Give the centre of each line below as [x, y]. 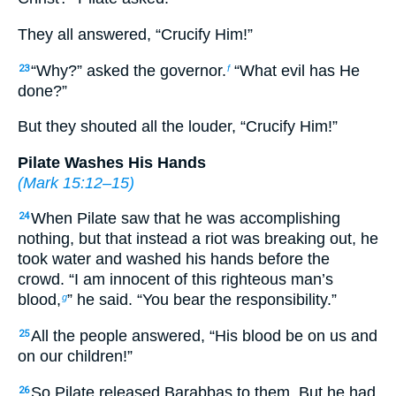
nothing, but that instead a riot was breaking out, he [198, 239]
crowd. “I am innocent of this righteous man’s [175, 280]
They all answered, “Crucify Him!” [135, 35]
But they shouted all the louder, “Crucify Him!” [178, 127]
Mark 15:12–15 [76, 183]
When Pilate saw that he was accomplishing [186, 219]
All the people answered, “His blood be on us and [204, 336]
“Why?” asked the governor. [129, 70]
